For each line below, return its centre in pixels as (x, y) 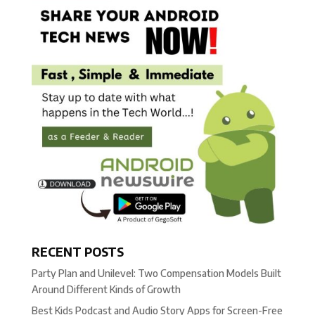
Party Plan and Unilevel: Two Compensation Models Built (156, 274)
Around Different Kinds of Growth (106, 290)
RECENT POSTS (77, 252)
